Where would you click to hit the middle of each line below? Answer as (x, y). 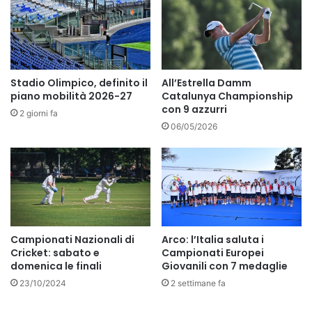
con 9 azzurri (194, 109)
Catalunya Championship (227, 96)
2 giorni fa (39, 113)
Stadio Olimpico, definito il (79, 83)
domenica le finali (56, 266)
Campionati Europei (213, 253)
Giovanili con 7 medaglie (225, 266)
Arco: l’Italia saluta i (213, 240)
